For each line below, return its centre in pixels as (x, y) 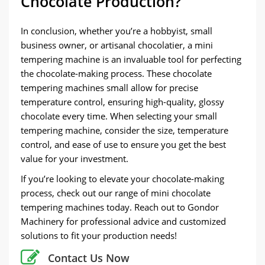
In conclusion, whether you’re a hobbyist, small (117, 30)
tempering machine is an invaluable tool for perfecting (131, 59)
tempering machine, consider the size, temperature (125, 130)
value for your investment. (75, 158)
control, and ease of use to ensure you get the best (123, 144)
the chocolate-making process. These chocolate (116, 73)
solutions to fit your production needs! (99, 235)
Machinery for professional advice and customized (123, 221)
